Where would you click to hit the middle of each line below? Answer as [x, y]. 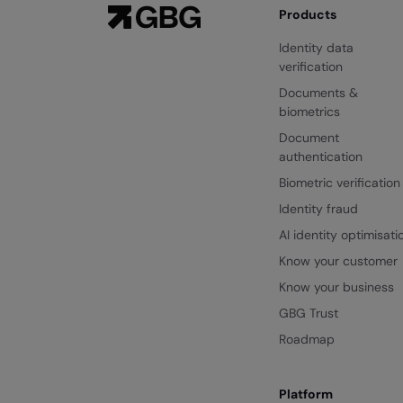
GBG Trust [309, 313]
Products [308, 15]
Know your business [336, 287]
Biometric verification [340, 183]
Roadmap [307, 340]
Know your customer [338, 261]
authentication [321, 157]
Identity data [316, 48]
